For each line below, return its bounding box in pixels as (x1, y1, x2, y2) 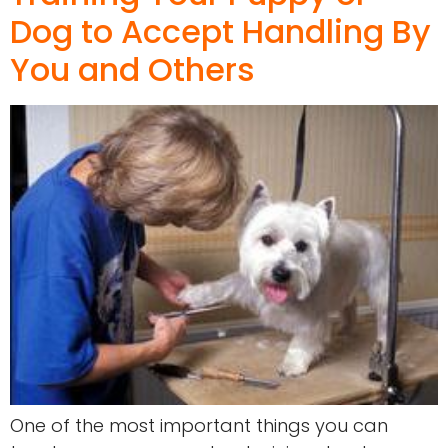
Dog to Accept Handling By (10, 9, 431, 55)
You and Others (10, 47, 255, 93)
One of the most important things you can (10, 413, 388, 439)
